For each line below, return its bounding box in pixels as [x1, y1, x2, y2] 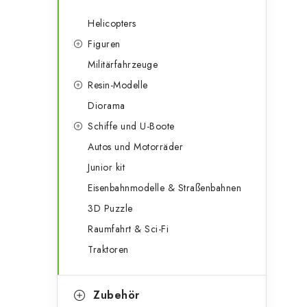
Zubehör [93, 287, 140, 303]
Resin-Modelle [88, 78, 148, 92]
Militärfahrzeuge [88, 58, 158, 71]
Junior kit [88, 160, 125, 174]
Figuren [88, 37, 121, 51]
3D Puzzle [88, 201, 133, 215]
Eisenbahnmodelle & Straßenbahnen [88, 181, 241, 195]
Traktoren [88, 243, 129, 256]
